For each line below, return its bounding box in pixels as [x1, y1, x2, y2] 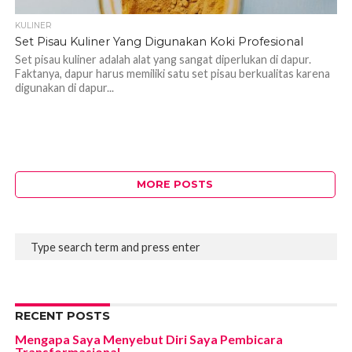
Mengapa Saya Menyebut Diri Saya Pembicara [14, 332, 283, 346]
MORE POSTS [137, 178, 214, 190]
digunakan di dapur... [14, 81, 114, 94]
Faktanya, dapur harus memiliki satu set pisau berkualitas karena [14, 67, 330, 80]
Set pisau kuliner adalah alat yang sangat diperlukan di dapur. [14, 53, 311, 66]
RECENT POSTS [14, 309, 110, 323]
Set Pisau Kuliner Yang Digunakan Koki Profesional [14, 35, 303, 49]
